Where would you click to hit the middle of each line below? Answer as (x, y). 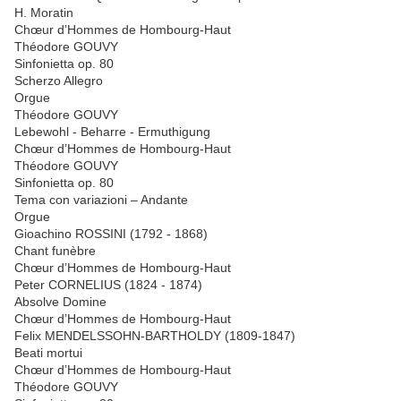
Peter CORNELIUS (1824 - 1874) (108, 285)
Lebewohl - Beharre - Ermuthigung (112, 132)
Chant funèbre (55, 251)
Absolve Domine (60, 302)
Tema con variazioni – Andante (101, 200)
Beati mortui (48, 353)
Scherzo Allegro (59, 81)
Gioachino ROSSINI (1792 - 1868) (111, 234)
